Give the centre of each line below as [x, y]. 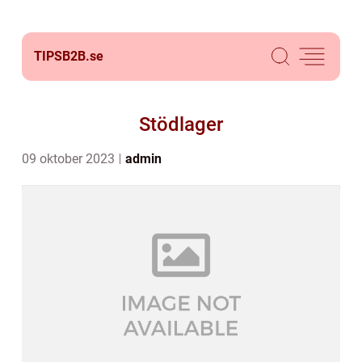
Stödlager [181, 124]
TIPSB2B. [62, 56]
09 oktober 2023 [70, 159]
